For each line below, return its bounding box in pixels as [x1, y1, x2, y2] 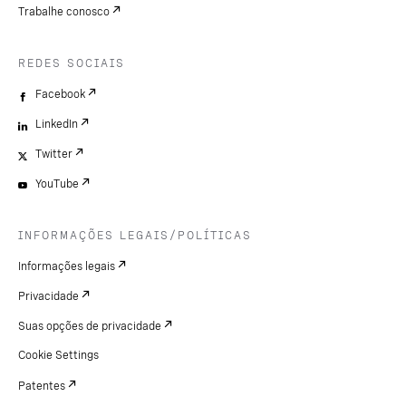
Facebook [35, 88, 85, 101]
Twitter [35, 148, 72, 161]
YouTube [35, 178, 79, 191]
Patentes [18, 380, 65, 393]
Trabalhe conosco [18, 5, 110, 19]
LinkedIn [35, 118, 78, 131]
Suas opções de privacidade [18, 320, 161, 333]
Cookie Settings [18, 349, 99, 362]
